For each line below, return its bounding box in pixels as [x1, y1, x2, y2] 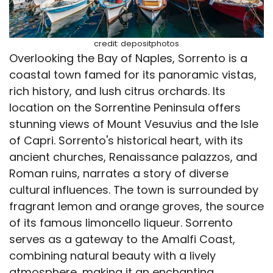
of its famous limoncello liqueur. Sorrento [9, 214, 233, 230]
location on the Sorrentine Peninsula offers [9, 99, 241, 115]
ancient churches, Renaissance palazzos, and [9, 149, 257, 165]
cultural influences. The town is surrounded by [9, 182, 258, 197]
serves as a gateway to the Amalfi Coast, [9, 231, 235, 247]
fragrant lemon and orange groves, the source [9, 198, 264, 214]
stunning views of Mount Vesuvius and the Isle [9, 116, 258, 132]
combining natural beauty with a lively [9, 247, 216, 263]
